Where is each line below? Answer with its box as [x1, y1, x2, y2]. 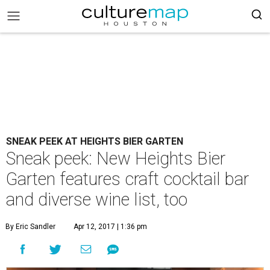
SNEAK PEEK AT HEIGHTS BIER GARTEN [6, 136, 183, 147]
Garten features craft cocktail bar [6, 169, 249, 189]
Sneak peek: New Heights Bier [6, 148, 225, 169]
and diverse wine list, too [6, 189, 187, 210]
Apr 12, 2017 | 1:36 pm [74, 222, 147, 231]
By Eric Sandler [5, 222, 55, 231]
